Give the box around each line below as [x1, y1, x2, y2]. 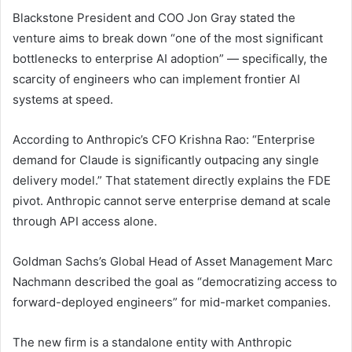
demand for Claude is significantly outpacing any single [13, 152, 319, 168]
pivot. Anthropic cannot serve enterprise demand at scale [13, 193, 331, 209]
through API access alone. [13, 214, 157, 229]
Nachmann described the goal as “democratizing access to [13, 274, 337, 290]
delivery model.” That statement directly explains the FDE [13, 173, 331, 189]
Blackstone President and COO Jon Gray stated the [13, 10, 295, 26]
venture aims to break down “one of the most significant [13, 31, 323, 46]
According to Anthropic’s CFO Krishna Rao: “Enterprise [13, 132, 315, 148]
